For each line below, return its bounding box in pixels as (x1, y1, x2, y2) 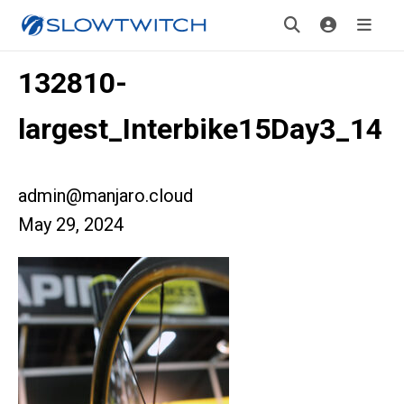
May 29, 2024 (18, 214, 124, 235)
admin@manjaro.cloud (18, 185, 193, 207)
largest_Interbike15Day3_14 (18, 112, 382, 146)
